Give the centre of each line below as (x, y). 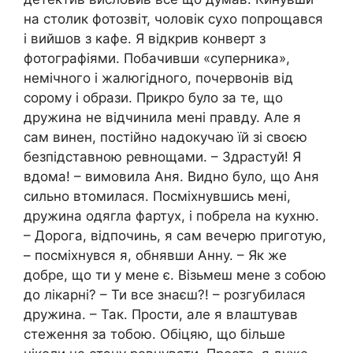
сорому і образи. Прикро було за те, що (153, 98)
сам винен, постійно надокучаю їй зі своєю (165, 137)
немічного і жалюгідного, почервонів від (158, 78)
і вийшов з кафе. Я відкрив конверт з (145, 39)
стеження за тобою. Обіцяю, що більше (154, 334)
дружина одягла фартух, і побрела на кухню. (171, 216)
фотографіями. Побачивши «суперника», (157, 59)
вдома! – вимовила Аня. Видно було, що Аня (171, 177)
